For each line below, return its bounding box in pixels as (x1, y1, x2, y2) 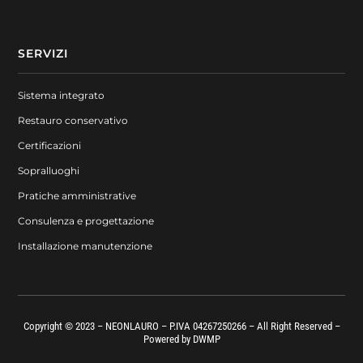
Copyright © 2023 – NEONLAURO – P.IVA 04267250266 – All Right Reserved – (23, 319, 340, 332)
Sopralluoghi (18, 164, 80, 177)
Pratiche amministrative (18, 189, 137, 202)
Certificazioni (18, 139, 82, 152)
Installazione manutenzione (18, 239, 153, 252)
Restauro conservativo (18, 113, 129, 126)
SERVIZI (18, 45, 69, 61)
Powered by (143, 332, 193, 345)
